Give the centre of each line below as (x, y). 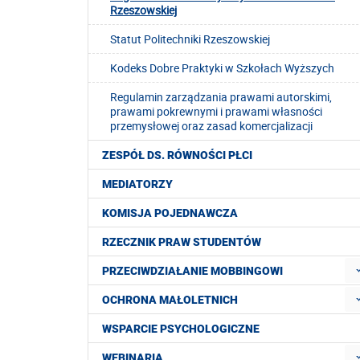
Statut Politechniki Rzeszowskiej (190, 39)
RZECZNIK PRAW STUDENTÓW (182, 242)
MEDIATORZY (137, 184)
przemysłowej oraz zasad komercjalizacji (211, 126)
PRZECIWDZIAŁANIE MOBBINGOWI (192, 271)
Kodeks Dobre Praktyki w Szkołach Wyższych (222, 68)
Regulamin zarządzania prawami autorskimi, (221, 97)
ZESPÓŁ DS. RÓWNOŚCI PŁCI (177, 155)
